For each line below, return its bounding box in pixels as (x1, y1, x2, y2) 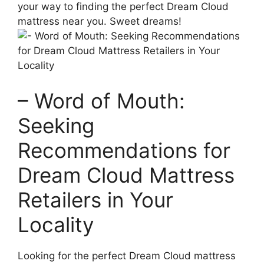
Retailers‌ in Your (18, 187, 173, 212)
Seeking (18, 113, 94, 138)
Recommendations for (18, 137, 230, 163)
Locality (18, 212, 94, 237)
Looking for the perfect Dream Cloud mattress (18, 249, 236, 262)
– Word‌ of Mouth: (18, 88, 185, 113)
